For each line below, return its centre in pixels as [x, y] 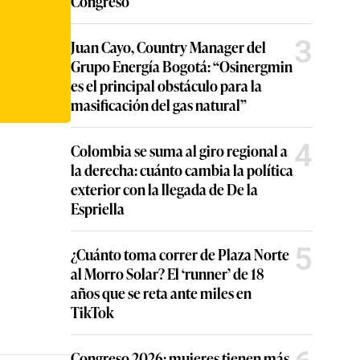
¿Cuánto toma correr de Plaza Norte [180, 254]
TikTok [92, 312]
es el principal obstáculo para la [166, 86]
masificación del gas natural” [159, 105]
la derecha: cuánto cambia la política [182, 170]
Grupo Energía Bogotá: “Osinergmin [182, 66]
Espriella [98, 209]
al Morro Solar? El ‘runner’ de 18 [168, 274]
